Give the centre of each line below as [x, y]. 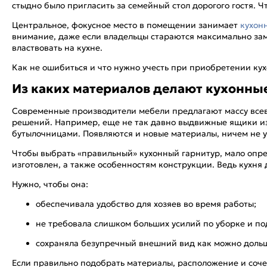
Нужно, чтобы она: [50, 184]
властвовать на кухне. [57, 48]
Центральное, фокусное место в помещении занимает [126, 25]
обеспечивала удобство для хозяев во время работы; [146, 204]
